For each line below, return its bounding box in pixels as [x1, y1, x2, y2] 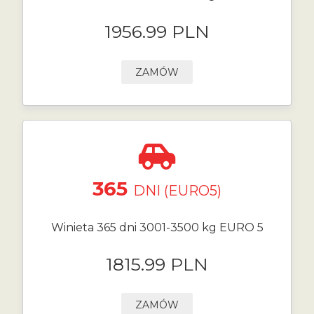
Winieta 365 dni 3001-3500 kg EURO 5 [50, 221, 264, 234]
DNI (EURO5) [133, 182, 221, 199]
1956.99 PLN [104, 21, 210, 42]
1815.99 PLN [106, 254, 208, 275]
